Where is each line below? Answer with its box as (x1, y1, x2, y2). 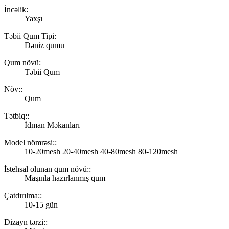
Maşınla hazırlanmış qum (25, 173, 105, 182)
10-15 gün (25, 200, 58, 209)
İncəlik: (4, 5, 28, 14)
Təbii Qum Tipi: (4, 31, 56, 40)
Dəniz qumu (25, 40, 64, 50)
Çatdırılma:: (4, 191, 42, 200)
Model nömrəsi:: (4, 138, 57, 147)
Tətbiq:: (4, 111, 29, 120)
